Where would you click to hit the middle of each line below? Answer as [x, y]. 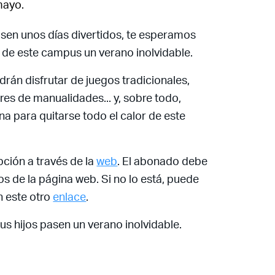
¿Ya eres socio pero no [207, 103]
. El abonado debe [163, 161]
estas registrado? [207, 114]
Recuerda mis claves [203, 18]
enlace [70, 197]
